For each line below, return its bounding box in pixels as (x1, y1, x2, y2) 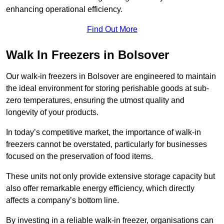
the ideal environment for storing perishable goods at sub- (6, 84, 209, 93)
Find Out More (86, 25, 137, 34)
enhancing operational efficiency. (6, 5, 122, 14)
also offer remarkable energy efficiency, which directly (6, 184, 194, 193)
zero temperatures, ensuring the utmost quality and (6, 96, 184, 105)
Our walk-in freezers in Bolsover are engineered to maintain (6, 72, 216, 81)
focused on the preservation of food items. (6, 152, 153, 161)
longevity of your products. (6, 108, 98, 117)
